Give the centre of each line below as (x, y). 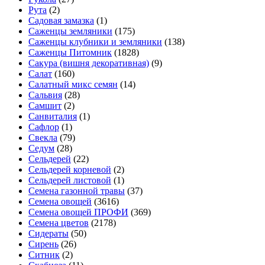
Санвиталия (53, 117)
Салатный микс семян (73, 85)
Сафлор (44, 127)
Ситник (44, 255)
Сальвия (45, 95)
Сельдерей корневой (70, 170)
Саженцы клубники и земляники (95, 42)
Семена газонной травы (77, 191)
